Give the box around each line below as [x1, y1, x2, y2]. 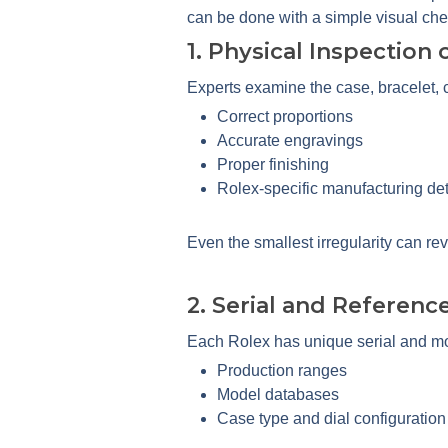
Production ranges [217, 361, 347, 379]
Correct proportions [217, 107, 353, 125]
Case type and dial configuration [217, 409, 446, 427]
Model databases [217, 385, 339, 403]
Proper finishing [217, 155, 329, 173]
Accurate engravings [217, 131, 363, 149]
